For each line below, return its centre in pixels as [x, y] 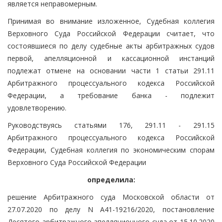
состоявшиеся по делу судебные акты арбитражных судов [111, 46]
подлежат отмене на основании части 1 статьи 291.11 [111, 70]
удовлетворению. [37, 108]
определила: [111, 179]
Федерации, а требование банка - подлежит [111, 95]
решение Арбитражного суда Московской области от [111, 197]
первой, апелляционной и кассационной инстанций [111, 58]
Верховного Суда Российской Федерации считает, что [111, 33]
